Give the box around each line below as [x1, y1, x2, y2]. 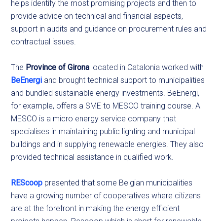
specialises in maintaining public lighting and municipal [11, 127, 195, 137]
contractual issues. [11, 37, 78, 47]
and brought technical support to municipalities [44, 75, 205, 85]
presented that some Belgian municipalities [44, 178, 193, 188]
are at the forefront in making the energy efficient [11, 204, 180, 214]
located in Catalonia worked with [89, 63, 204, 73]
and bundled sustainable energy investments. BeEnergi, [11, 88, 200, 98]
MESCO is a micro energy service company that [11, 114, 177, 124]
